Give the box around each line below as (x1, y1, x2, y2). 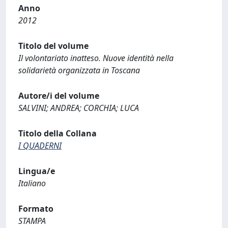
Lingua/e (18, 165, 55, 177)
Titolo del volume (18, 40, 89, 51)
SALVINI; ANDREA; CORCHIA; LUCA (18, 102, 139, 113)
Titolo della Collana (18, 128, 97, 139)
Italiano (18, 178, 46, 189)
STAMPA (18, 215, 46, 226)
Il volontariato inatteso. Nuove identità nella (18, 52, 174, 64)
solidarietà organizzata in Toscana (18, 65, 140, 76)
